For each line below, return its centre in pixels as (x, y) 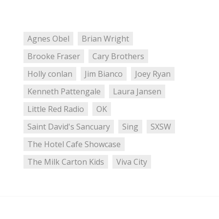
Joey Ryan (153, 74)
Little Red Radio (56, 109)
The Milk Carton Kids (66, 162)
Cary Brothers (118, 56)
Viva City (131, 162)
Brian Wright (105, 39)
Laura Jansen (137, 92)
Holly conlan (50, 74)
